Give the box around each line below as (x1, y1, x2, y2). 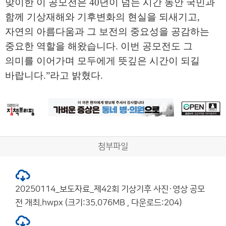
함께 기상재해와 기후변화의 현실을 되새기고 (5, 12, 197, 22)
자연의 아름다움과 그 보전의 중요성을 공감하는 (5, 26, 209, 37)
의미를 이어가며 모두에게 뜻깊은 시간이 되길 (5, 55, 200, 66)
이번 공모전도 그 (121, 41, 193, 51)
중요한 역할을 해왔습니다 (5, 41, 116, 51)
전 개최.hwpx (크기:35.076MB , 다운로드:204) (15, 198, 182, 207)
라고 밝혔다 (50, 70, 100, 81)
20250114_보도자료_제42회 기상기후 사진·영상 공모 (15, 184, 205, 194)
